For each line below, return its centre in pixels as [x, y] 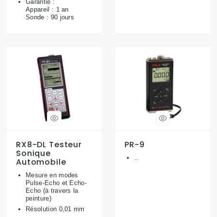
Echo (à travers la [52, 191]
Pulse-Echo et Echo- [56, 183]
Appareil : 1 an [47, 9]
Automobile [41, 162]
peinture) [39, 199]
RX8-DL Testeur [49, 145]
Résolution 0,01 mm [55, 209]
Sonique [33, 154]
